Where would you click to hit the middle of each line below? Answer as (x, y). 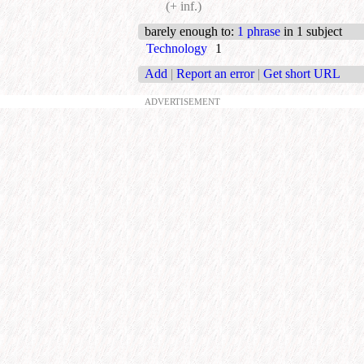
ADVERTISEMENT (182, 101)
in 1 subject (311, 31)
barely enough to (188, 31)
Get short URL (302, 74)
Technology (177, 48)
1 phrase (259, 31)
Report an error (215, 74)
